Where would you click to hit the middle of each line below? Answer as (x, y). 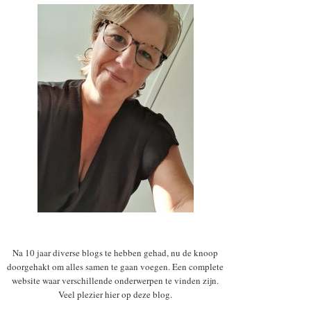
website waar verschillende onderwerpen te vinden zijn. (115, 281)
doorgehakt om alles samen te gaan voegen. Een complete (115, 267)
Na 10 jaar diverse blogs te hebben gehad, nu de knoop (115, 253)
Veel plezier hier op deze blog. (115, 295)
